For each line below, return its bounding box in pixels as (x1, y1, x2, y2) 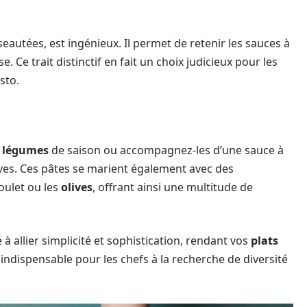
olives (61, 180, 93, 195)
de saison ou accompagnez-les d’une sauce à (49, 143, 284, 158)
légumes (2, 143, 49, 158)
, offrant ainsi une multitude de (93, 180, 253, 195)
